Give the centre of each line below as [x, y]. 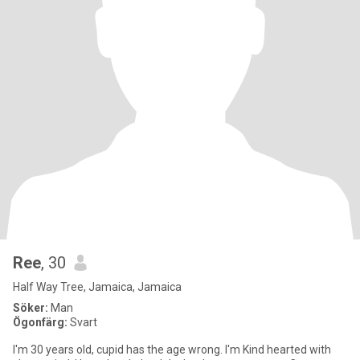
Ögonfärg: [40, 322]
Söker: [31, 308]
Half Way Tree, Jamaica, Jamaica [97, 287]
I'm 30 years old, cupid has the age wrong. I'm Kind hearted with [172, 350]
